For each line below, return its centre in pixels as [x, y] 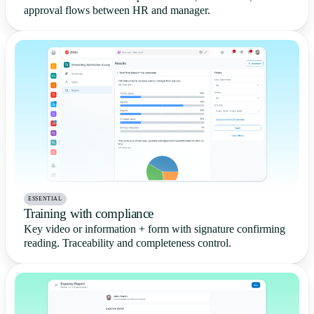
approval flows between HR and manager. [117, 10]
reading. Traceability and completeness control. [127, 243]
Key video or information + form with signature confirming [154, 229]
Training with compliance [88, 213]
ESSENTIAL [45, 198]
